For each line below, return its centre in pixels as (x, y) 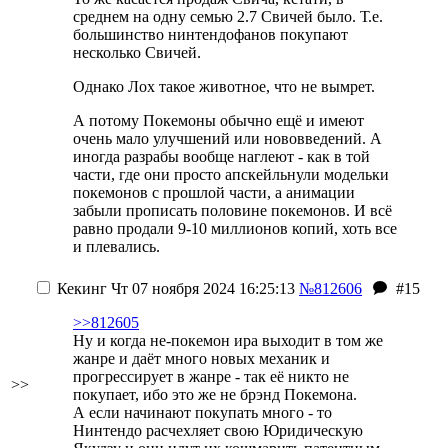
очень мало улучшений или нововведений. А (227, 138)
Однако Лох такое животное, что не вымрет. (224, 86)
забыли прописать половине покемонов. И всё (232, 210)
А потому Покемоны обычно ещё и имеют (218, 120)
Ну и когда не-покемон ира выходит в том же (228, 340)
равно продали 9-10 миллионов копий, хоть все (235, 228)
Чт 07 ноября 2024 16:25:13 (201, 288)
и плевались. (116, 246)
